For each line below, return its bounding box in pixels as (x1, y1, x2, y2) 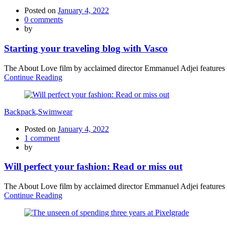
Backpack (4, 107, 36, 116)
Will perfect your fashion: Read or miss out (4, 161, 182, 172)
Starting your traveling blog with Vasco (4, 43, 168, 54)
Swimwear (38, 107, 72, 116)
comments (28, 15, 63, 24)
